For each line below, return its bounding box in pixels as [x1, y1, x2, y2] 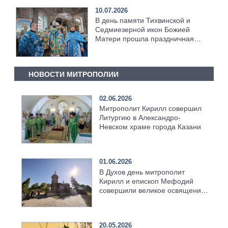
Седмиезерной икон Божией [95, 25, 190, 34]
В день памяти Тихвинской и [95, 16, 191, 24]
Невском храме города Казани [99, 123, 201, 131]
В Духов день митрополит [99, 167, 185, 176]
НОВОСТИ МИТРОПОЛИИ [28, 70, 119, 78]
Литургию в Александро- [99, 113, 181, 122]
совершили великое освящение [99, 186, 205, 194]
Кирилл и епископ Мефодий [99, 177, 193, 185]
